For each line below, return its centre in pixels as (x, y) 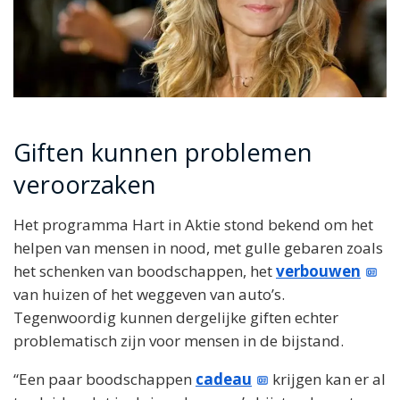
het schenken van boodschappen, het (145, 271)
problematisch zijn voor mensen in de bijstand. (179, 340)
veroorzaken (85, 185)
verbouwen (318, 271)
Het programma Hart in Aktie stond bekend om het (193, 224)
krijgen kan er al (328, 379)
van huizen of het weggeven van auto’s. (149, 294)
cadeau (224, 379)
